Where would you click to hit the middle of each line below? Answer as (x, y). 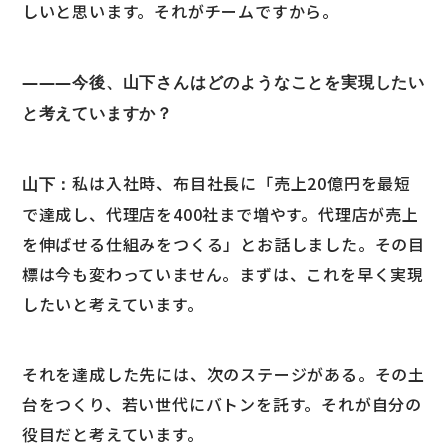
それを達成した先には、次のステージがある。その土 (223, 374)
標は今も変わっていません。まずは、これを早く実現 (223, 274)
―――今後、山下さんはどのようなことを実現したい (223, 82)
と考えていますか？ (97, 113)
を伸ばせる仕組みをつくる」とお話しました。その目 (223, 244)
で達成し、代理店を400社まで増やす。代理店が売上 (220, 214)
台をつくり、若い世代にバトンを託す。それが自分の (222, 404)
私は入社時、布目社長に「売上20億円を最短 (242, 183)
